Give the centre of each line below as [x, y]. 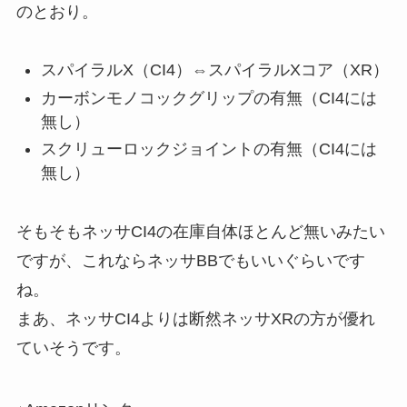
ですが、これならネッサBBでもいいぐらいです [190, 261]
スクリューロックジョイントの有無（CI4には [208, 149]
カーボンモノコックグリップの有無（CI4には [208, 98]
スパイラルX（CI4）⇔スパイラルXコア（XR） [214, 70]
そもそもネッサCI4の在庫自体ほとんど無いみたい [200, 232]
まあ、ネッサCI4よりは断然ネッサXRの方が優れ [195, 319]
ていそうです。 [73, 348]
